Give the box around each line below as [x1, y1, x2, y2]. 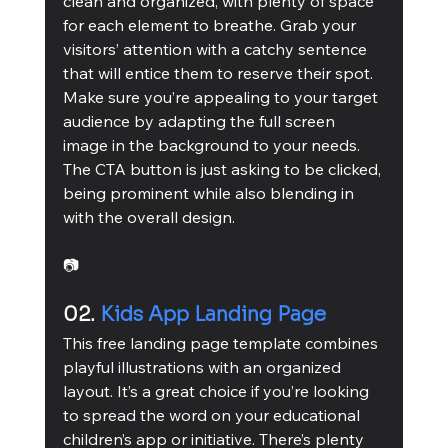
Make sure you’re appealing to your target [62, 86, 382, 107]
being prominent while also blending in [62, 182, 358, 203]
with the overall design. [62, 206, 239, 227]
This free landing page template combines [62, 332, 382, 353]
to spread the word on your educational [62, 404, 364, 425]
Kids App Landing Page [99, 301, 326, 327]
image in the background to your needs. [62, 134, 364, 155]
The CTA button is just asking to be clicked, [62, 158, 385, 179]
